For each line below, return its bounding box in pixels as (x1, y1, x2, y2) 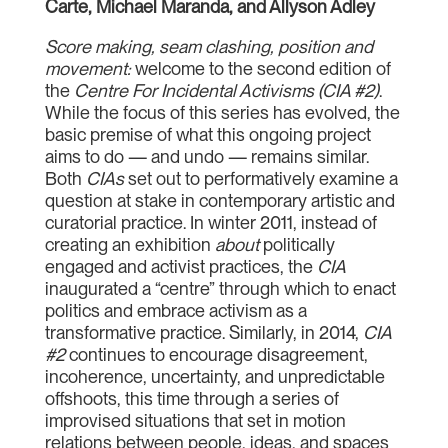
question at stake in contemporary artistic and (44, 190, 395, 211)
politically (258, 234, 335, 255)
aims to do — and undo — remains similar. (44, 146, 369, 167)
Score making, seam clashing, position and (44, 36, 373, 57)
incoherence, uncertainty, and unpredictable (44, 366, 385, 387)
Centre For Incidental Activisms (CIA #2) (73, 80, 379, 101)
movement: (44, 58, 131, 79)
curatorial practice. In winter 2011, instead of (44, 212, 377, 233)
